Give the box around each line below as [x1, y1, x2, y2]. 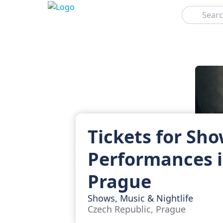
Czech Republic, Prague [88, 203, 186, 215]
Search [181, 5, 201, 14]
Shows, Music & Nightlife [88, 192, 193, 204]
